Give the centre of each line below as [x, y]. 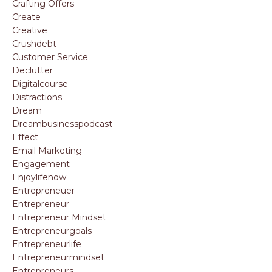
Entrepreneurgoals [52, 230]
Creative [30, 30]
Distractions [37, 97]
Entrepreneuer [43, 190]
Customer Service [50, 57]
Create [26, 17]
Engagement [41, 164]
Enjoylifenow [39, 177]
